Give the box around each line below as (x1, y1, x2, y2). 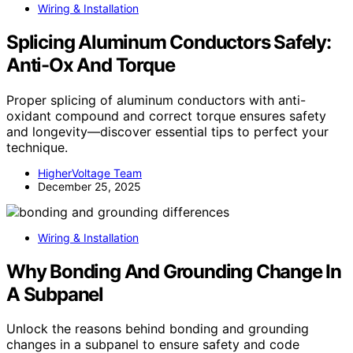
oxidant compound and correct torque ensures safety (6, 107, 326, 124)
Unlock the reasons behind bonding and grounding (6, 321, 309, 337)
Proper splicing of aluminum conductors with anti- (6, 91, 306, 108)
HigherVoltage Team (38, 165, 142, 180)
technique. (6, 139, 68, 155)
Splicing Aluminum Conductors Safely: (6, 30, 331, 54)
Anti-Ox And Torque (6, 53, 175, 76)
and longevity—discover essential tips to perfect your (6, 123, 329, 139)
